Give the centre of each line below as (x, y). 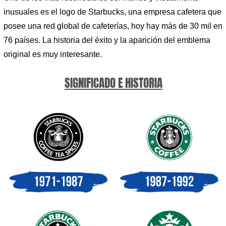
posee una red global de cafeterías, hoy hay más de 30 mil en (113, 26)
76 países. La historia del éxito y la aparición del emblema (107, 40)
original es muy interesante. (53, 54)
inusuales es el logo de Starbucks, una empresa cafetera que (112, 12)
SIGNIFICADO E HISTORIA (114, 83)
